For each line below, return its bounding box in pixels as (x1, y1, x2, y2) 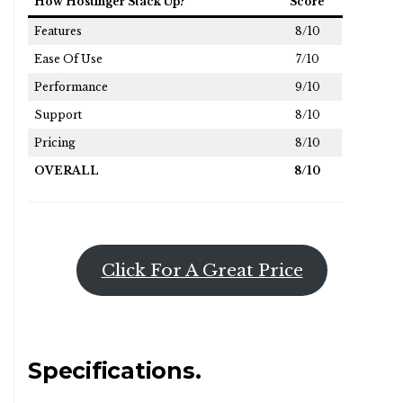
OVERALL (34, 164, 99, 178)
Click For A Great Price (101, 259, 303, 281)
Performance (34, 80, 108, 94)
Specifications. (28, 357, 201, 385)
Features (34, 24, 82, 39)
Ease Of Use (34, 52, 103, 67)
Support (34, 108, 82, 122)
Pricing (34, 136, 76, 150)
